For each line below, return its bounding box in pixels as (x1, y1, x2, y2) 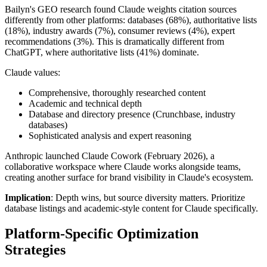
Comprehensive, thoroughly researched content (29, 88, 206, 98)
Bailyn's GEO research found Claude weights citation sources (5, 4, 237, 15)
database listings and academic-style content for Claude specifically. (5, 203, 258, 214)
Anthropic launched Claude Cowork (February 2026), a (5, 151, 215, 162)
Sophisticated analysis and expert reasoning (29, 131, 191, 141)
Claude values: (5, 67, 60, 78)
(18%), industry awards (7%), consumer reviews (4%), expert (5, 26, 235, 36)
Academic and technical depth (29, 98, 142, 109)
